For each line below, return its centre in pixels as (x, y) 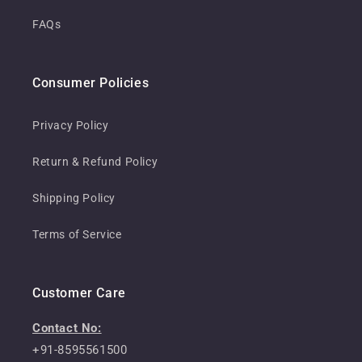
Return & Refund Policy (95, 162)
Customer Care (79, 293)
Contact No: (67, 328)
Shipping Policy (74, 198)
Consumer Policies (91, 83)
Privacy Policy (71, 126)
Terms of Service (77, 235)
